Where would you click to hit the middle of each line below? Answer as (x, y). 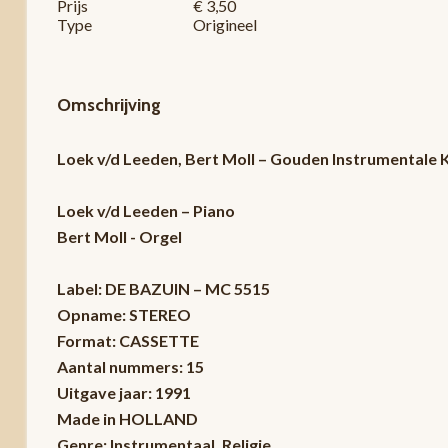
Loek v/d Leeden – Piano (145, 210)
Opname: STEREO (123, 314)
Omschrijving (108, 104)
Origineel (226, 24)
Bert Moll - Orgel (119, 236)
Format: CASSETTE (127, 340)
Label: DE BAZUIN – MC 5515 (163, 288)
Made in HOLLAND (127, 418)
